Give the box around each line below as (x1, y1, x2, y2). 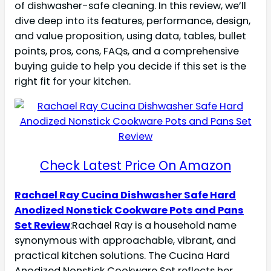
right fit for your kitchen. (15, 74, 131, 88)
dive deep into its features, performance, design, (15, 13, 250, 28)
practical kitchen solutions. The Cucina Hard (15, 248, 230, 263)
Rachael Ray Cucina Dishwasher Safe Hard (15, 188, 236, 202)
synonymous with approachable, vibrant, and (15, 233, 236, 247)
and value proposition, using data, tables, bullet (15, 28, 246, 43)
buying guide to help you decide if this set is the (15, 59, 246, 73)
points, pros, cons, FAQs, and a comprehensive (15, 44, 239, 58)
